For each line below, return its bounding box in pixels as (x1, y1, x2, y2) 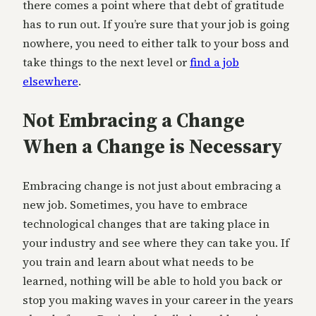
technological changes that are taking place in (23, 215, 269, 231)
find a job (190, 54, 239, 71)
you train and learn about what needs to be (23, 253, 254, 269)
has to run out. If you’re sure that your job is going (23, 16, 289, 32)
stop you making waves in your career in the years (23, 291, 293, 308)
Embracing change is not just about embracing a (23, 177, 281, 193)
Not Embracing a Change (23, 107, 245, 134)
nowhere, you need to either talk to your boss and (23, 35, 289, 51)
